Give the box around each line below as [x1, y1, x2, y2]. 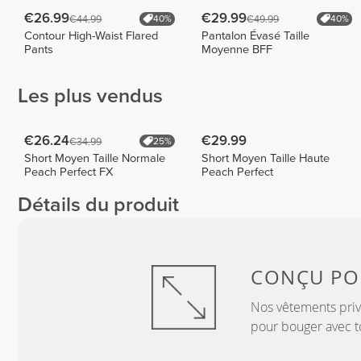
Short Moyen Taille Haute [201, 151, 330, 165]
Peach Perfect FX [24, 164, 114, 179]
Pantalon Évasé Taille [201, 28, 310, 43]
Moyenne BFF [201, 42, 273, 56]
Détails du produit [18, 193, 179, 218]
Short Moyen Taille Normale [24, 151, 166, 165]
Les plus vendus [18, 84, 163, 109]
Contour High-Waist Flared [24, 28, 159, 43]
